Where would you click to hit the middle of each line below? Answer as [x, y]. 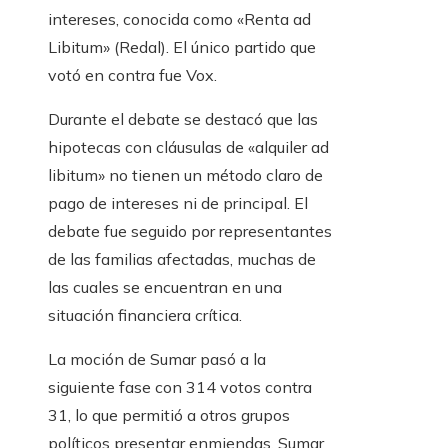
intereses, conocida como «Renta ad [179, 19]
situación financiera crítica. [145, 315]
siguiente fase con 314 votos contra [180, 387]
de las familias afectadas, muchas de [182, 259]
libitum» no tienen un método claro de [185, 175]
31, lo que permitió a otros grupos [169, 415]
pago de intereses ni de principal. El [178, 203]
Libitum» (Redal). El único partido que [182, 47]
